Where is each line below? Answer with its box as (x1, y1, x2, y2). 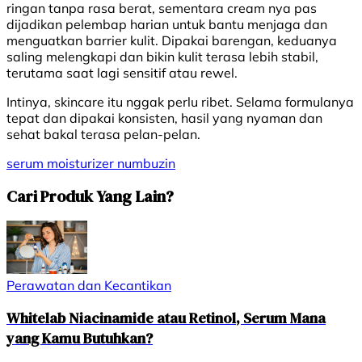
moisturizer (47, 155, 117, 172)
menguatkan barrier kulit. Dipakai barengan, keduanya (6, 32, 337, 49)
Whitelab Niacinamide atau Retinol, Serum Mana (6, 308, 326, 329)
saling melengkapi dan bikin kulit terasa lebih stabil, (6, 48, 318, 65)
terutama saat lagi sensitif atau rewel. (6, 65, 238, 82)
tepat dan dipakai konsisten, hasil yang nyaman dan (6, 110, 322, 127)
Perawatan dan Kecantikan (6, 277, 171, 294)
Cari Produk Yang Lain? (6, 184, 174, 208)
